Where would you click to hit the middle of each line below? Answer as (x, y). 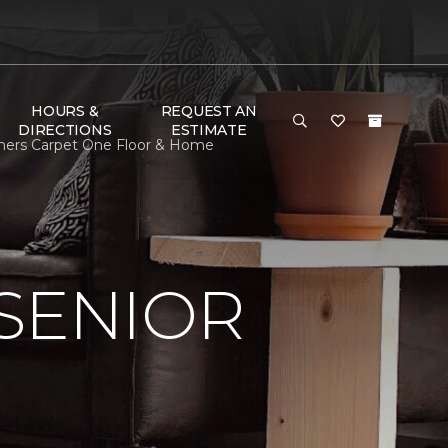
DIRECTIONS (65, 130)
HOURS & (65, 111)
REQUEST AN (208, 111)
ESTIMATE (208, 130)
